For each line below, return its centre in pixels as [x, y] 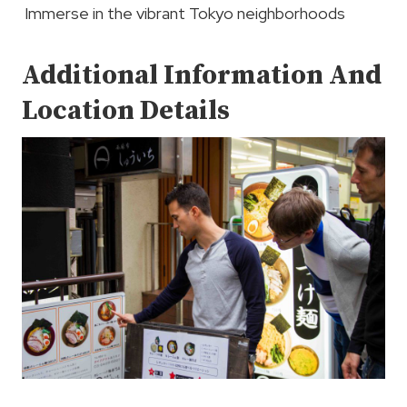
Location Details [126, 110]
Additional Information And [202, 75]
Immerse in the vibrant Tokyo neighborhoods [185, 13]
